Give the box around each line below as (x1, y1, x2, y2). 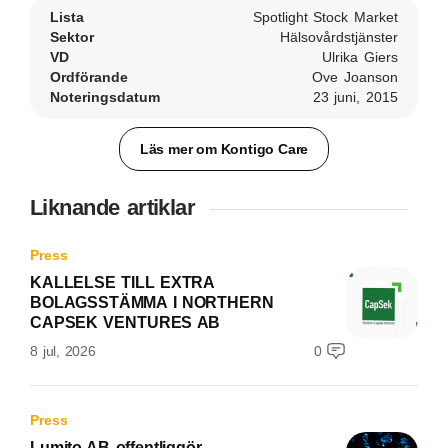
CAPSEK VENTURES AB (30, 314, 221, 331)
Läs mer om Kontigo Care (139, 140, 309, 157)
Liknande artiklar (30, 195, 196, 220)
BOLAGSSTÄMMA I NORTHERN (30, 294, 274, 311)
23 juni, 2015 (312, 89, 398, 105)
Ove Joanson (312, 69, 398, 85)
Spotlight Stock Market (252, 9, 398, 25)
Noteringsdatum (50, 89, 160, 105)
